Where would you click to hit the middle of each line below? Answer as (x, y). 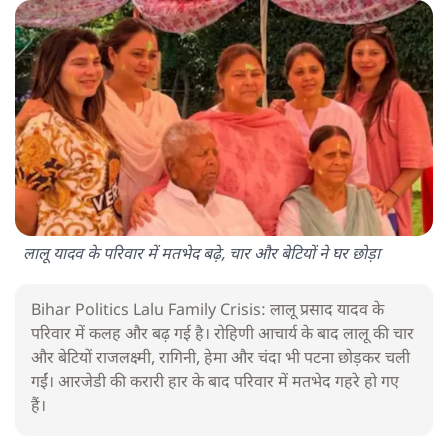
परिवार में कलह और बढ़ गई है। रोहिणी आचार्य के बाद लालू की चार (222, 336)
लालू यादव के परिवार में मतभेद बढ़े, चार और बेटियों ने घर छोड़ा (201, 256)
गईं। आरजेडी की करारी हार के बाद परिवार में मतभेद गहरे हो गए (215, 384)
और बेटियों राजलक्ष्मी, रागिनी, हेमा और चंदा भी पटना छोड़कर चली (220, 360)
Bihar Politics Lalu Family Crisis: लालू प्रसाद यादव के (207, 312)
